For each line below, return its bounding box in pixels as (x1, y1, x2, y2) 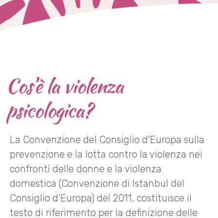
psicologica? (6, 96, 92, 125)
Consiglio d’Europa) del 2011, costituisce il (10, 192, 192, 204)
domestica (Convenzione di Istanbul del (10, 178, 184, 189)
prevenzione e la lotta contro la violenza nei (10, 148, 202, 160)
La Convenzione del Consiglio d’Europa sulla (10, 134, 204, 145)
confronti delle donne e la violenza (10, 163, 162, 175)
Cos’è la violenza (6, 72, 123, 100)
